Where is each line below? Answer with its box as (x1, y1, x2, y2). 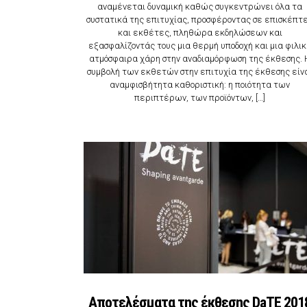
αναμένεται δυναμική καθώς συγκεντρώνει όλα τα (97, 1, 303, 12)
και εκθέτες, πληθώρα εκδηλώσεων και (117, 27, 282, 38)
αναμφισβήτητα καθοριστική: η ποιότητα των (110, 79, 291, 90)
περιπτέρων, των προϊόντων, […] (134, 93, 266, 103)
